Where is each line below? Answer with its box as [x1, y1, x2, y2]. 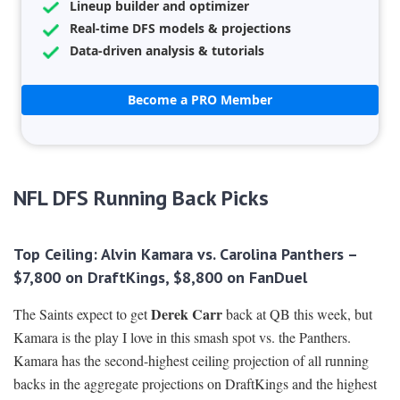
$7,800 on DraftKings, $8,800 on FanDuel [13, 267, 307, 288]
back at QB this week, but [222, 304, 372, 324]
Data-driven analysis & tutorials [70, 42, 264, 60]
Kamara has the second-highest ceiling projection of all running [13, 351, 369, 371]
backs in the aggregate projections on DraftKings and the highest [13, 374, 377, 394]
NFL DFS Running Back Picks [13, 184, 269, 212]
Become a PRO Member [128, 91, 272, 109]
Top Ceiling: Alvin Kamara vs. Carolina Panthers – [13, 244, 357, 265]
